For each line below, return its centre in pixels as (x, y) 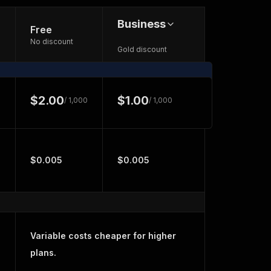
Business (142, 24)
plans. (43, 253)
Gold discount (142, 49)
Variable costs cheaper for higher (103, 236)
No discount (52, 41)
